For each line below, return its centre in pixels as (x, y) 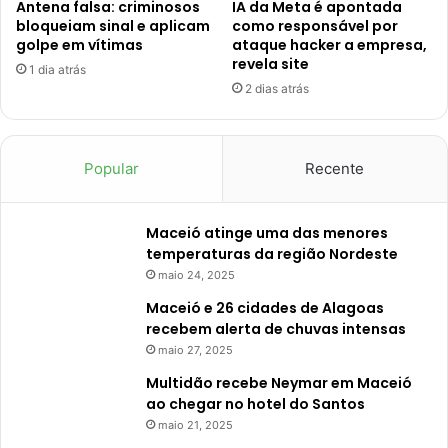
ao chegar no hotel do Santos (255, 404)
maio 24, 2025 (196, 275)
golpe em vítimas (79, 45)
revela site (270, 64)
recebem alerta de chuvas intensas (276, 329)
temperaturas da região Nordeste (272, 254)
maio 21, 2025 (195, 425)
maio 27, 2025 (195, 350)
